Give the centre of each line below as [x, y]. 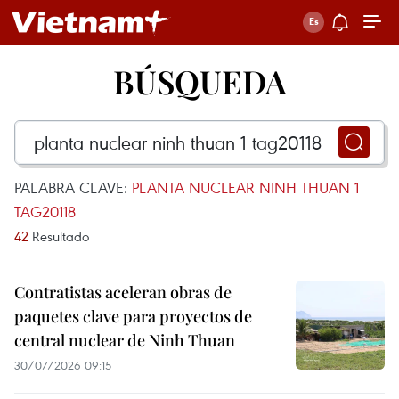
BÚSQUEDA [199, 81]
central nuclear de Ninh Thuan [125, 340]
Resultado [59, 236]
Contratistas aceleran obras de [123, 292]
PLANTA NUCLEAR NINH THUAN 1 [245, 187]
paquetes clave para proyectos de [133, 316]
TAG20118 [45, 212]
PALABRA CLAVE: [73, 187]
